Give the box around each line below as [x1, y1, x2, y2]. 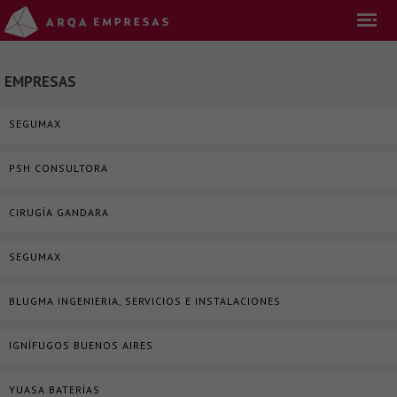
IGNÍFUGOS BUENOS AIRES [9, 339, 153, 352]
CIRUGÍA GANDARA [9, 206, 109, 219]
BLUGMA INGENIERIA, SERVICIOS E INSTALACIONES [9, 294, 281, 307]
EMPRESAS [4, 72, 76, 91]
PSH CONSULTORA [9, 161, 108, 175]
